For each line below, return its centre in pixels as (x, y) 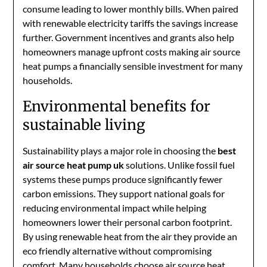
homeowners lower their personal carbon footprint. (128, 222)
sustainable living (84, 125)
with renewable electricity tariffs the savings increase (131, 23)
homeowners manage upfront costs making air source (132, 52)
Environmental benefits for (117, 106)
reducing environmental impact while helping (115, 208)
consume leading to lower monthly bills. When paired (131, 9)
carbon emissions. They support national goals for (124, 193)
